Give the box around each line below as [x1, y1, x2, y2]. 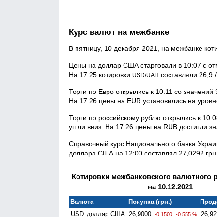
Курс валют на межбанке [69, 28, 169, 37]
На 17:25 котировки [69, 70, 132, 78]
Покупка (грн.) [128, 198, 172, 205]
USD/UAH [132, 71, 159, 78]
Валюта [70, 198, 94, 205]
